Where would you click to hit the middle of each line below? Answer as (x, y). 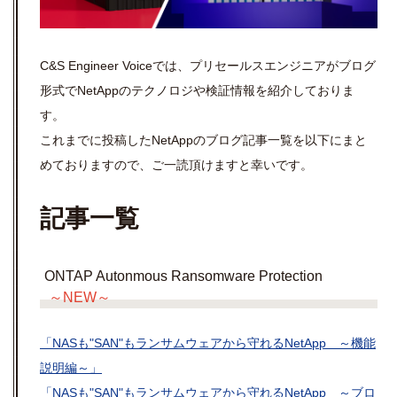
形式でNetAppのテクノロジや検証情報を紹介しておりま (197, 91)
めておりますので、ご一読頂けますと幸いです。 (176, 165)
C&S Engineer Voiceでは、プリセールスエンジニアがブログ (208, 66)
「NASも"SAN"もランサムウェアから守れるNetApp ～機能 (208, 343)
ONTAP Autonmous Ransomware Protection (183, 276)
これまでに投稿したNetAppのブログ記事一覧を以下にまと (203, 140)
